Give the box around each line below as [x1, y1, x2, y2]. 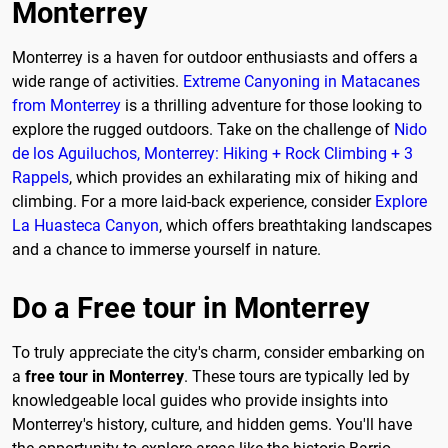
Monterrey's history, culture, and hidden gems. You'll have [12, 414, 412, 434]
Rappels [12, 168, 69, 188]
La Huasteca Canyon [12, 216, 159, 236]
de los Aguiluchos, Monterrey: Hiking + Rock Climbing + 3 [12, 144, 413, 164]
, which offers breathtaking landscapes [159, 216, 432, 236]
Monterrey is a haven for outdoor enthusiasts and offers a [12, 48, 418, 68]
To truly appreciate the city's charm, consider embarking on [12, 342, 425, 362]
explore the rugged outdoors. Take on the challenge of [12, 120, 394, 140]
